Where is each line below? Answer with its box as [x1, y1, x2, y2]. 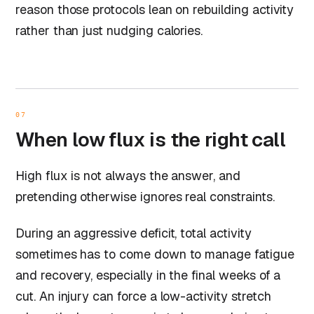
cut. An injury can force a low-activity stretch [15, 287, 271, 304]
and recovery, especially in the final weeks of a [15, 266, 281, 283]
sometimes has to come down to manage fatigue [15, 245, 294, 262]
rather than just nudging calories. [15, 22, 203, 39]
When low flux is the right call [15, 126, 285, 152]
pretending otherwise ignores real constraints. [15, 188, 275, 205]
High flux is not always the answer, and [15, 167, 240, 184]
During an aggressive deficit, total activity [15, 224, 252, 241]
